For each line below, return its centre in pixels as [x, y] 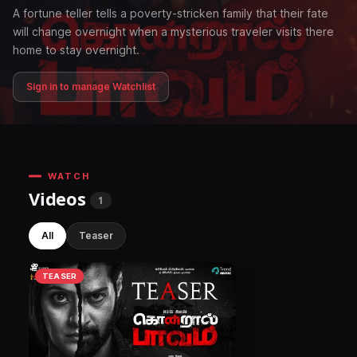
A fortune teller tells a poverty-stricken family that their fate [171, 13]
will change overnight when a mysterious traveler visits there [173, 31]
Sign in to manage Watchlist [91, 86]
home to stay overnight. [76, 50]
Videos [60, 198]
